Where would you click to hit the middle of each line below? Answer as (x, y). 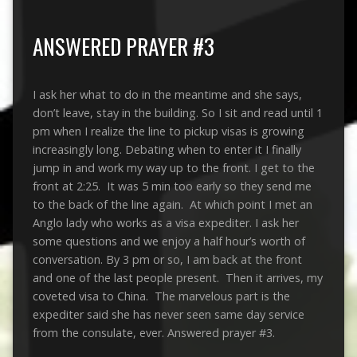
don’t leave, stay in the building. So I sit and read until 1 (177, 112)
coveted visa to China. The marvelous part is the (161, 296)
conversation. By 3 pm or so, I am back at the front (167, 259)
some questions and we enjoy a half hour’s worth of (169, 241)
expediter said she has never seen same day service (168, 314)
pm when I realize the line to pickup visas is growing (168, 131)
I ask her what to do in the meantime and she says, (167, 94)
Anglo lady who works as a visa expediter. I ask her (165, 222)
